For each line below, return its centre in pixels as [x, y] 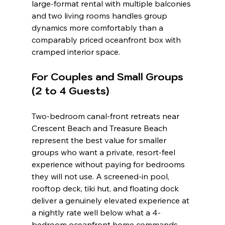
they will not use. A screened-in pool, [101, 177]
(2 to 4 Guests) [70, 91]
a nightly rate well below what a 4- [96, 213]
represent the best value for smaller [100, 140]
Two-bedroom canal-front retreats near [106, 116]
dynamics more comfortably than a [98, 28]
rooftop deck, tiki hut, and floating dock [106, 189]
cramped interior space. [76, 52]
